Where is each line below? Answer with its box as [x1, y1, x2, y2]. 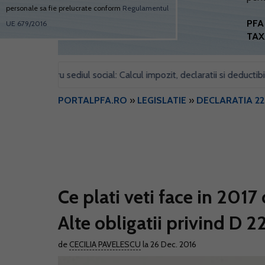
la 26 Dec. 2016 [141, 239, 196, 250]
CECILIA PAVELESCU [69, 239, 141, 250]
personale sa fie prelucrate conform [6, 4, 122, 12]
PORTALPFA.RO [58, 95, 127, 106]
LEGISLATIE [137, 95, 186, 106]
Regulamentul [122, 4, 169, 12]
